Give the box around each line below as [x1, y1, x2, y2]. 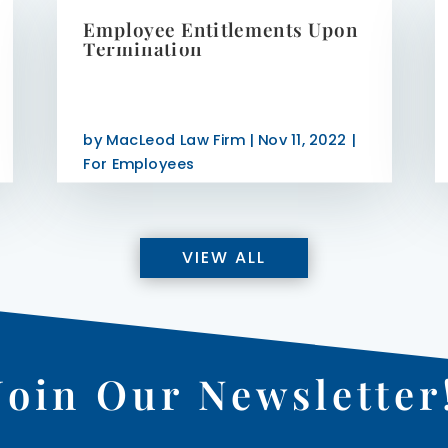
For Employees [82, 153, 195, 175]
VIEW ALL [182, 246, 266, 270]
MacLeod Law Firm [105, 129, 245, 151]
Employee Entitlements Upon [82, 16, 358, 42]
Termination [82, 36, 203, 62]
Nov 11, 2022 [257, 129, 347, 151]
